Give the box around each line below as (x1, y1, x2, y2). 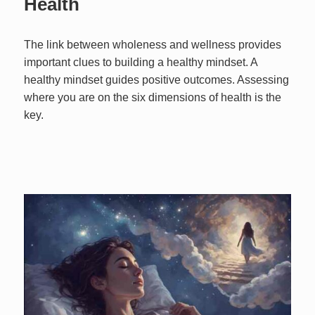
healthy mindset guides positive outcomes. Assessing (24, 74, 290, 86)
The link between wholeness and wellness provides (24, 39, 282, 51)
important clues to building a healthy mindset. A (24, 56, 258, 69)
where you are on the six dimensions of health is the (24, 91, 282, 104)
